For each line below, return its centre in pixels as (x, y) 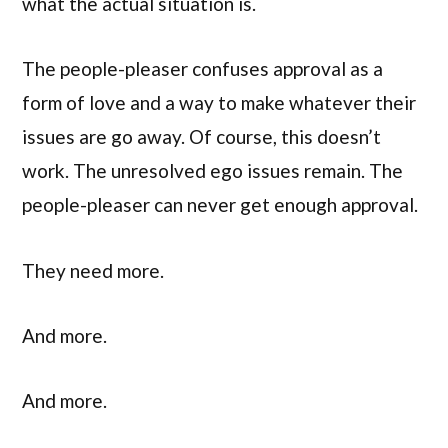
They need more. (93, 270)
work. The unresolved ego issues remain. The (212, 171)
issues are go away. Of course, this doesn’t (201, 137)
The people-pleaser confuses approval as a (202, 69)
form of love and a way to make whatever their (219, 103)
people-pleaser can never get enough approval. (220, 205)
